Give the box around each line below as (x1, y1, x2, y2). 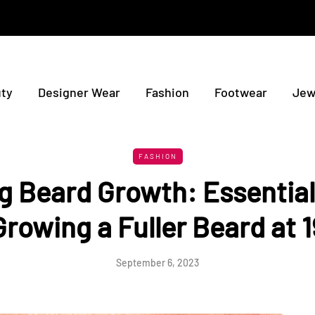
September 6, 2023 (116, 257, 199, 269)
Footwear (214, 84, 267, 100)
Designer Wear (38, 84, 120, 100)
